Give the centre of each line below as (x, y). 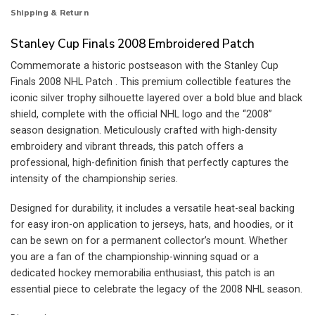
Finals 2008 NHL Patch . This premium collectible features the (151, 82)
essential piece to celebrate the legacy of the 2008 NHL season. (156, 289)
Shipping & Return (50, 13)
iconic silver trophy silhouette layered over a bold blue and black (156, 98)
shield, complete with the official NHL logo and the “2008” (141, 115)
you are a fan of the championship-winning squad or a (135, 257)
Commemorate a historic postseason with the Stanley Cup (144, 66)
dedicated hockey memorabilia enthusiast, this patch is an (143, 273)
